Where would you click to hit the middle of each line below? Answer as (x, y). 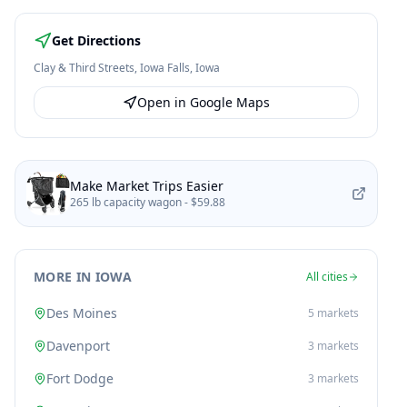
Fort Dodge (80, 378)
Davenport (78, 346)
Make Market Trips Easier (147, 186)
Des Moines (82, 313)
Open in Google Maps (203, 102)
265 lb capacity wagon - (130, 202)
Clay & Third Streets (84, 68)
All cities (327, 277)
